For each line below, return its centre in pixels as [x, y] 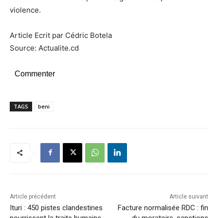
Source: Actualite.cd [44, 48]
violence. [25, 10]
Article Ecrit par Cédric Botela [61, 35]
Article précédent [33, 196]
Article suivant [189, 196]
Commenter [35, 73]
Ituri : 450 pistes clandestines [56, 208]
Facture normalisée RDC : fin [163, 208]
